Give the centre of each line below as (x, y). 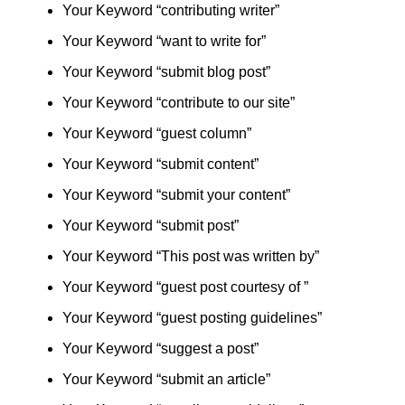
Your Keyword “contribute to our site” (178, 103)
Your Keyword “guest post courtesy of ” (185, 287)
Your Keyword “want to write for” (164, 41)
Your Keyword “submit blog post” (166, 72)
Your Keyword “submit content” (160, 164)
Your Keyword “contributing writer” (170, 10)
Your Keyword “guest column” (156, 133)
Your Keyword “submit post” (150, 226)
